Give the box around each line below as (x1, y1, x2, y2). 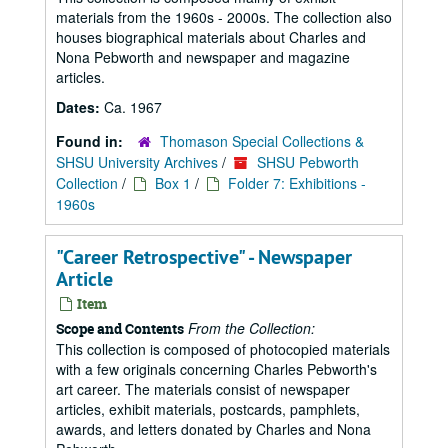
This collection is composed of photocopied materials (56, 339, 390, 359)
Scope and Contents (56, 319, 184, 338)
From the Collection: (188, 318, 315, 338)
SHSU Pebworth (257, 152, 359, 172)
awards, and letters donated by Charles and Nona (56, 419, 371, 439)
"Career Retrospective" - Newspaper (56, 244, 352, 270)
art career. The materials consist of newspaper (56, 379, 350, 399)
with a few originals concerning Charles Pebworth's (56, 359, 377, 379)
